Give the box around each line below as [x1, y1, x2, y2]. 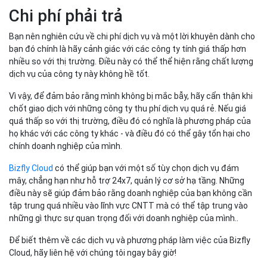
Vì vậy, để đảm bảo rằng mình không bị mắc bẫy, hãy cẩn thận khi [9, 91, 253, 101]
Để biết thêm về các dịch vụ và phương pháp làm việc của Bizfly [9, 235, 250, 246]
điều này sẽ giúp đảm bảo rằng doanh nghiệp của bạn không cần [9, 188, 252, 198]
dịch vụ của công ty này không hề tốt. [9, 69, 150, 79]
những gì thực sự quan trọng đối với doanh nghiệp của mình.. [9, 213, 238, 223]
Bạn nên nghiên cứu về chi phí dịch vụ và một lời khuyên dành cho [9, 32, 255, 42]
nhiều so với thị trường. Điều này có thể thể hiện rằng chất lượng [9, 57, 253, 67]
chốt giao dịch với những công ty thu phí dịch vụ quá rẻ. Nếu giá [9, 104, 246, 114]
